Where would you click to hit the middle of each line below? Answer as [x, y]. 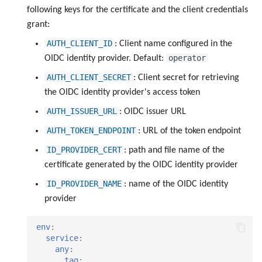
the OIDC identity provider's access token [122, 92]
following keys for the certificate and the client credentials [137, 10]
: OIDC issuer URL [153, 111]
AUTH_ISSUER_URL [82, 111]
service [62, 238]
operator [187, 58]
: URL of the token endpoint [189, 131]
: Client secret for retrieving [186, 77]
